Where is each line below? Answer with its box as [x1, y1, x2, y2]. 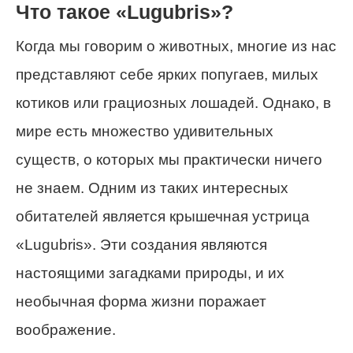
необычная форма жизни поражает [16, 293, 266, 310]
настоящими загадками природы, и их [16, 265, 284, 281]
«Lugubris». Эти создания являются [16, 236, 267, 253]
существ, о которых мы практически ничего [16, 151, 322, 168]
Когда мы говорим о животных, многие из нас [16, 38, 336, 54]
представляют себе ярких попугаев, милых [16, 66, 318, 83]
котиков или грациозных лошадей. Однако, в [16, 95, 331, 111]
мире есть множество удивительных [16, 123, 273, 139]
